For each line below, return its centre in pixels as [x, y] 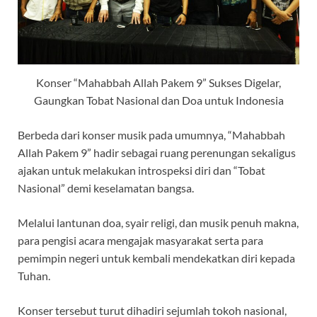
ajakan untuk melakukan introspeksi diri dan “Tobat [142, 170]
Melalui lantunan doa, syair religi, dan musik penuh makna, [158, 222]
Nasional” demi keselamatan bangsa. [106, 188]
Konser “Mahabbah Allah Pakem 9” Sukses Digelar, [158, 82]
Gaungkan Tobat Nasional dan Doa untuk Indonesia [158, 100]
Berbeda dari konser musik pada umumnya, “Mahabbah [151, 134]
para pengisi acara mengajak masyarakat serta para [140, 240]
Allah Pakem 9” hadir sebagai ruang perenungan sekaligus [157, 152]
